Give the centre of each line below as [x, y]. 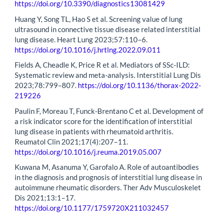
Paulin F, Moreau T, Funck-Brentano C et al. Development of [109, 111]
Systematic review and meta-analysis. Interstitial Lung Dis [108, 75]
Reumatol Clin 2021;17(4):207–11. [71, 141]
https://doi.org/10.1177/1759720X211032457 [92, 208]
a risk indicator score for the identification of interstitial [103, 121]
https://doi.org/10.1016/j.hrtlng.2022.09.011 [88, 49]
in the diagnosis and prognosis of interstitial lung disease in [108, 177]
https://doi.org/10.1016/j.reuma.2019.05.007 [88, 152]
